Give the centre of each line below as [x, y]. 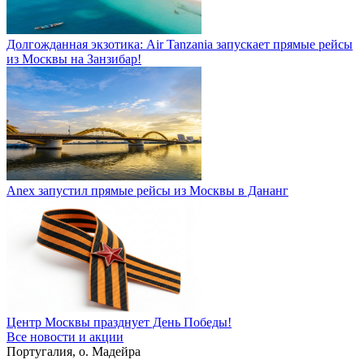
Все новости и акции [65, 337]
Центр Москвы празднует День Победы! [119, 322]
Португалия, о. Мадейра [74, 351]
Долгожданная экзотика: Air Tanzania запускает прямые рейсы [180, 44]
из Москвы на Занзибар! [74, 59]
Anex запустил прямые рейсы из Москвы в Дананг [147, 191]
